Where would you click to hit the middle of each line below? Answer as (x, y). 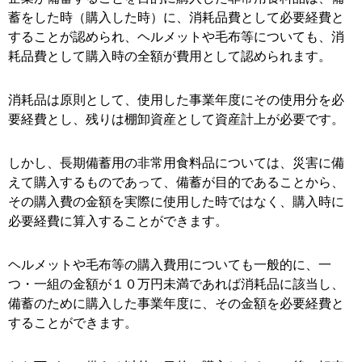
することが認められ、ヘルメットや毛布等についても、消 (176, 37)
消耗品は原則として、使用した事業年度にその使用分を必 (176, 100)
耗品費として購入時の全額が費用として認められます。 (170, 57)
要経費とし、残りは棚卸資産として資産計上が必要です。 (176, 120)
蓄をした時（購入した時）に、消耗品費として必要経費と (176, 18)
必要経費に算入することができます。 (118, 221)
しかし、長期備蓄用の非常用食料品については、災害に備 (176, 163)
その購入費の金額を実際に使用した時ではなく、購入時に (176, 202)
